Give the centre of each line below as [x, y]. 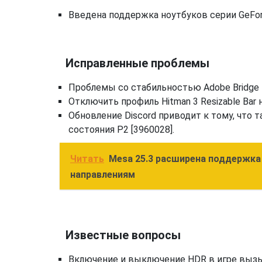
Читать [87, 159]
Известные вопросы [123, 235]
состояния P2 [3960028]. [121, 130]
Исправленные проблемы [137, 63]
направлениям [103, 175]
